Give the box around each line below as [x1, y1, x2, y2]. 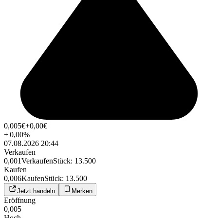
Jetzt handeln [17, 187, 55, 195]
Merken [72, 187, 92, 195]
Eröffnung [4, 196, 36, 205]
